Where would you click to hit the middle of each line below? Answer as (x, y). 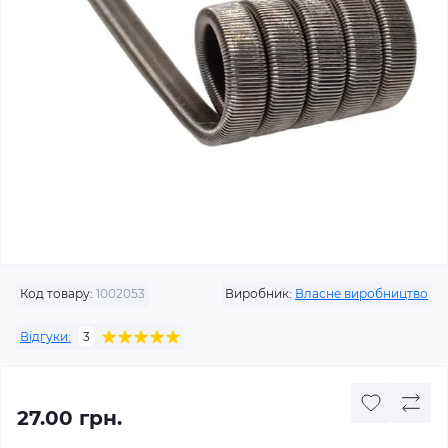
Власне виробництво (361, 293)
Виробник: (258, 293)
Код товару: (56, 293)
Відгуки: (45, 336)
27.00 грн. (69, 418)
